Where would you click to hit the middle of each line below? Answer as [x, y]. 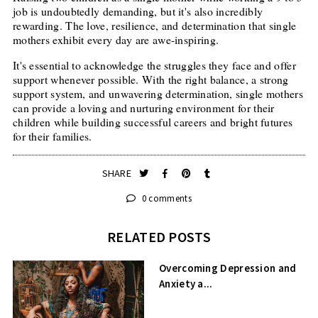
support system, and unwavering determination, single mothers [158, 93]
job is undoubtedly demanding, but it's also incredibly [138, 11]
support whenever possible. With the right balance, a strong [150, 79]
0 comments [165, 198]
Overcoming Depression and [228, 268]
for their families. [52, 136]
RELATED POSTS [159, 236]
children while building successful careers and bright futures [153, 121]
